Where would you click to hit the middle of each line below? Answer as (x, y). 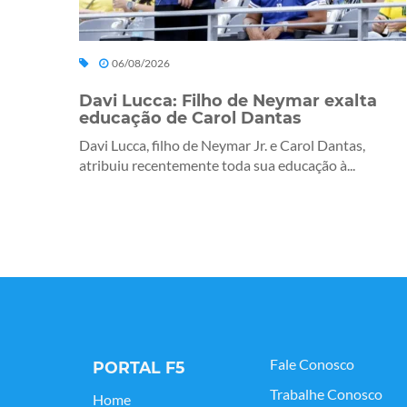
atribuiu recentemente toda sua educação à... (217, 165)
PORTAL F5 (139, 368)
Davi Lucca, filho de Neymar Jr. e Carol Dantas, (222, 145)
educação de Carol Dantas (190, 118)
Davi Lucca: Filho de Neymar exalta (228, 101)
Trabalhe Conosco (326, 395)
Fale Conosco (312, 365)
